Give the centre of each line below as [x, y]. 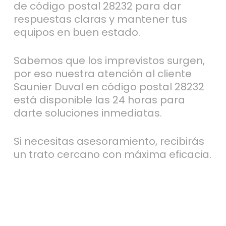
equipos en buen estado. [77, 32]
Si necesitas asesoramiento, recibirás [109, 141]
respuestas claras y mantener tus [100, 19]
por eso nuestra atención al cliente [102, 73]
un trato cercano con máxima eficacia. [112, 154]
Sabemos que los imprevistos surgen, [109, 60]
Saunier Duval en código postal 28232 [109, 87]
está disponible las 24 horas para [99, 100]
